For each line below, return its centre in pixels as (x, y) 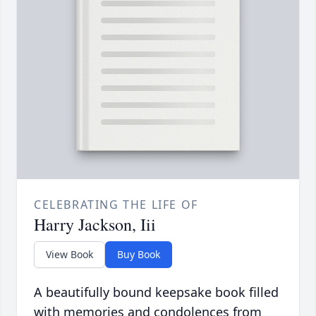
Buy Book (139, 255)
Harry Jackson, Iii (95, 225)
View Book (69, 255)
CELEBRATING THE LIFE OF (116, 205)
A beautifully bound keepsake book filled (156, 292)
